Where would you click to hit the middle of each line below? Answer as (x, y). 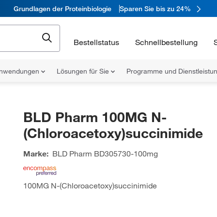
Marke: (36, 154)
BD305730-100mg (125, 154)
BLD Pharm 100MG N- (95, 117)
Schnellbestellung (166, 42)
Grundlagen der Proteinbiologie (62, 8)
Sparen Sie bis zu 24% (155, 8)
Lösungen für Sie (84, 71)
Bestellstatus (96, 42)
